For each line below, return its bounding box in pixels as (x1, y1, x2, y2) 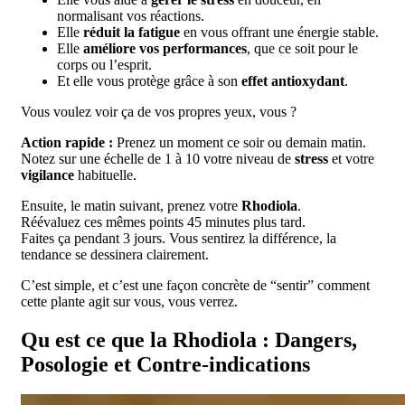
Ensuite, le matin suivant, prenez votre (21, 197, 241, 213)
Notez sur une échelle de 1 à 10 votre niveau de (21, 150, 295, 166)
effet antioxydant (241, 72, 344, 89)
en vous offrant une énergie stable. (180, 24, 379, 40)
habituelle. (74, 166, 137, 183)
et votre (328, 150, 374, 166)
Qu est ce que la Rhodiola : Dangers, (21, 327, 357, 352)
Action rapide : (21, 134, 113, 150)
